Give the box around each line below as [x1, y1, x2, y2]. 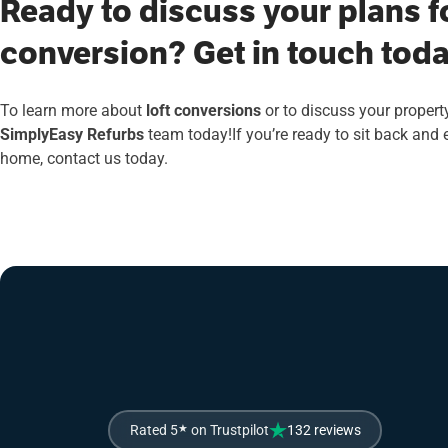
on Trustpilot [187, 420, 269, 439]
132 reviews [286, 420, 361, 439]
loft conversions [146, 98, 261, 120]
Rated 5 [129, 420, 178, 439]
